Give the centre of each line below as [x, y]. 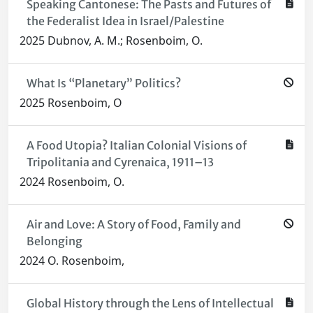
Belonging [54, 241]
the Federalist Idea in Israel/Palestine [125, 21]
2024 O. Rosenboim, [72, 261]
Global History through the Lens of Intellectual [150, 304]
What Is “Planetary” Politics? [103, 83]
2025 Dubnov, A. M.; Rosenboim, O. [111, 41]
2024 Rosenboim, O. [72, 182]
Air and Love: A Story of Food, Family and [133, 225]
